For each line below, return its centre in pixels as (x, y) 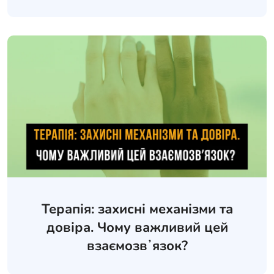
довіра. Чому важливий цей (137, 227)
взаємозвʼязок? (137, 246)
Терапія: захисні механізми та (137, 209)
